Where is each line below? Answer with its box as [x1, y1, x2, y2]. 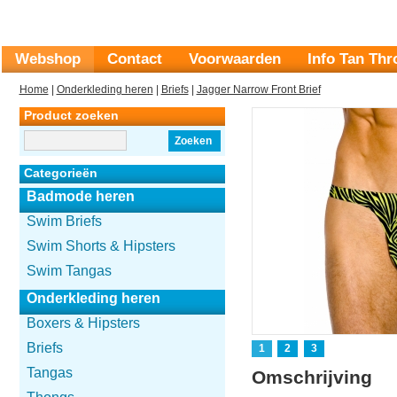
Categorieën [23, 166, 97, 180]
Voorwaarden [188, 51, 281, 67]
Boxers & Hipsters [26, 315, 140, 331]
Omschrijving [251, 367, 372, 387]
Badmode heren [26, 189, 135, 204]
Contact [106, 51, 162, 67]
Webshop [14, 51, 81, 67]
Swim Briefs [26, 214, 102, 229]
